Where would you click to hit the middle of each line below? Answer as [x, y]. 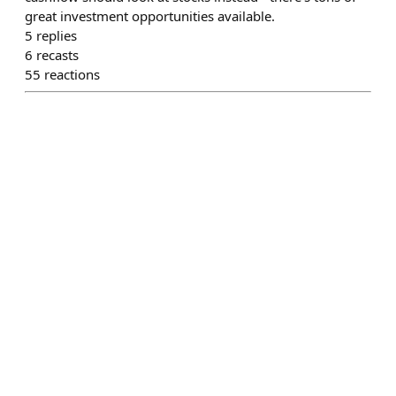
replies [57, 35]
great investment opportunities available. [150, 16]
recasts [57, 55]
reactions [72, 74]
